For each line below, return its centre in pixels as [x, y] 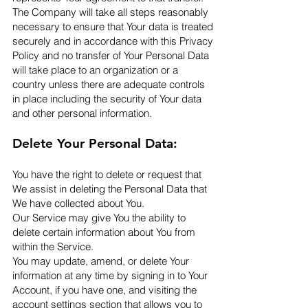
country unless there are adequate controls [109, 84]
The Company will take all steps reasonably [110, 12]
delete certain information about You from [104, 232]
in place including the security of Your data [107, 99]
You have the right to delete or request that [107, 174]
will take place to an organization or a [95, 70]
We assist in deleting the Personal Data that [110, 189]
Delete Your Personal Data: [95, 143]
